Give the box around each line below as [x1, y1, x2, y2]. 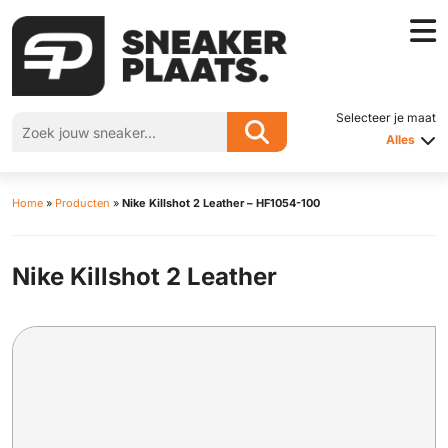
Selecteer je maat [335, 110, 436, 125]
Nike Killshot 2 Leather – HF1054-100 [122, 196, 320, 210]
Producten [55, 196, 110, 210]
